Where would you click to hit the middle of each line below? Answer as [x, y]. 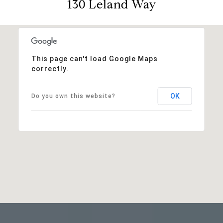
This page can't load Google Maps [94, 58]
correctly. [50, 68]
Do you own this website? [73, 96]
